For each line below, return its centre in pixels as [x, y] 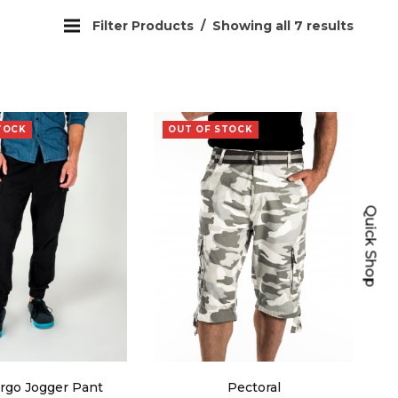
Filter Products [145, 26]
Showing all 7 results [281, 26]
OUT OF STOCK [211, 129]
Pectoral [254, 387]
